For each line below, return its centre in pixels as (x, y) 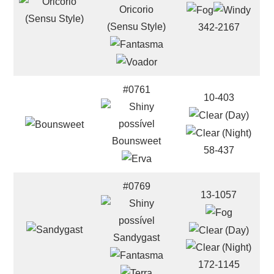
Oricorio (137, 9)
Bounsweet (137, 141)
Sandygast (137, 238)
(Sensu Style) (137, 27)
